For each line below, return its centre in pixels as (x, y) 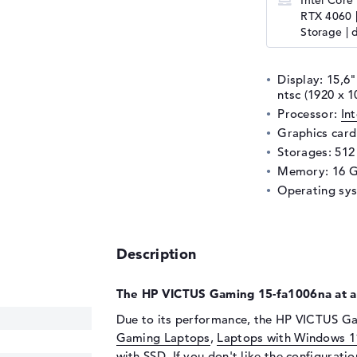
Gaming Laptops (163, 337)
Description (156, 254)
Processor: (309, 114)
